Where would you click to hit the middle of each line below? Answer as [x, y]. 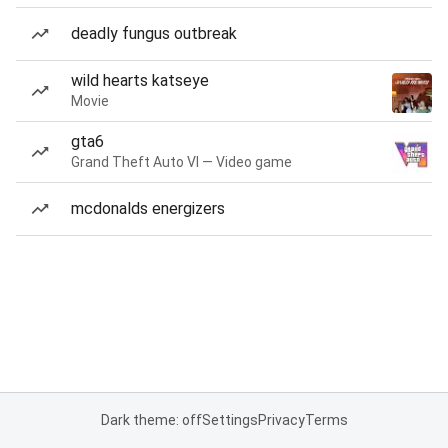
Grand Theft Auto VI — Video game [181, 162]
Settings [229, 420]
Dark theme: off [151, 420]
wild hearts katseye [140, 80]
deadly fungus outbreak [154, 33]
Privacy [281, 420]
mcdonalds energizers [148, 208]
